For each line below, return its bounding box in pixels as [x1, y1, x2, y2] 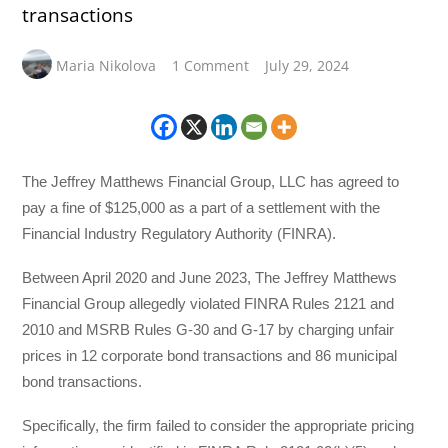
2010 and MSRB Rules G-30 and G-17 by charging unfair [22, 321, 395, 339]
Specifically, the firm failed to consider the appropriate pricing [22, 417, 415, 435]
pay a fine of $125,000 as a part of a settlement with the [22, 198, 381, 216]
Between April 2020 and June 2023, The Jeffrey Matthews [22, 269, 398, 287]
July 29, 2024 [265, 55, 350, 75]
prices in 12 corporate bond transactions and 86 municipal [22, 347, 398, 365]
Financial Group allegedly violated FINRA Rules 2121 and [22, 295, 395, 313]
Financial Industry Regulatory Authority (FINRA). [22, 224, 337, 242]
